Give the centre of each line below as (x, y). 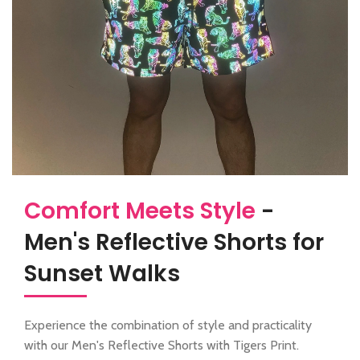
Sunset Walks (102, 273)
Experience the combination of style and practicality (168, 325)
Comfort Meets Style (140, 211)
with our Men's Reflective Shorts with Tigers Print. (162, 346)
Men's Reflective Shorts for (174, 242)
